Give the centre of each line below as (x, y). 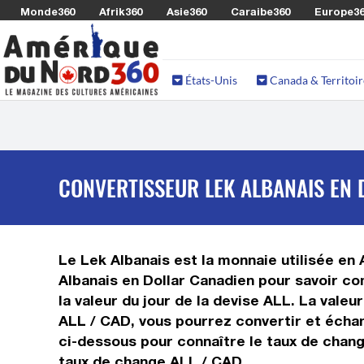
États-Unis (210, 80)
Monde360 (48, 11)
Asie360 (186, 11)
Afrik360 (121, 11)
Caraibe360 (260, 11)
